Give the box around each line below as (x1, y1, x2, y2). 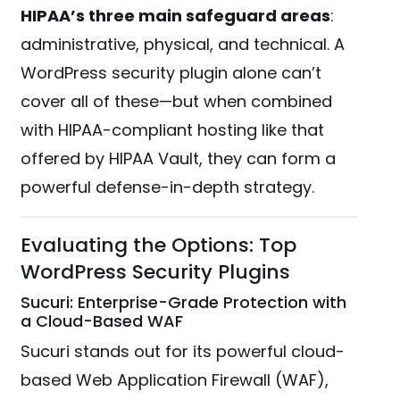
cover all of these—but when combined (21, 90, 333, 113)
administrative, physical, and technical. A (21, 33, 346, 56)
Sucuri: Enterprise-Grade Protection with (21, 291, 347, 314)
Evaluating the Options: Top (21, 231, 297, 260)
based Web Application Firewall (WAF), (21, 369, 329, 392)
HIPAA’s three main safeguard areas (21, 4, 331, 28)
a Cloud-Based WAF (21, 310, 184, 333)
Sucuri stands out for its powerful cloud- (21, 340, 346, 363)
